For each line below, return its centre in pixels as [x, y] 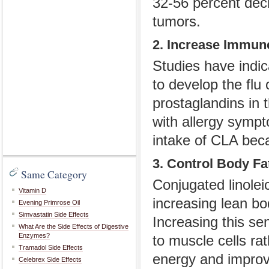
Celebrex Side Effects [50, 259]
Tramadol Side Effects [51, 247]
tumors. [177, 22]
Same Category [54, 174]
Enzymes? [34, 235]
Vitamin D [32, 190]
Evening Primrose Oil [49, 202]
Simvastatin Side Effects [54, 214]
